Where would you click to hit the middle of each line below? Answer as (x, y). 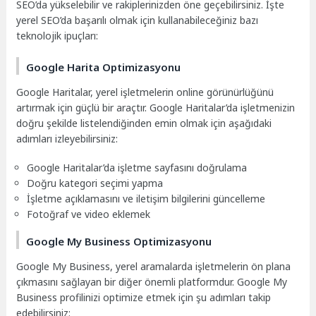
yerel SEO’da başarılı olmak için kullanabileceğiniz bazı (138, 20)
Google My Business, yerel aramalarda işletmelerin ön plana (154, 266)
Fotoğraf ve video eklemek (89, 214)
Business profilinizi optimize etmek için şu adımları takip (144, 297)
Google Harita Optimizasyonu (104, 67)
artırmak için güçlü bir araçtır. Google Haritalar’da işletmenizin (156, 108)
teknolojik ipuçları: (57, 35)
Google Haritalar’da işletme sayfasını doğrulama (137, 168)
